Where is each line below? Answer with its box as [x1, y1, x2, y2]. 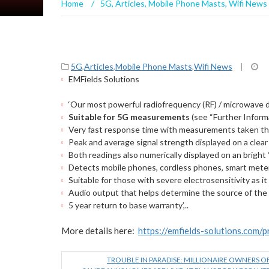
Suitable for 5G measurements [68, 112, 190, 122]
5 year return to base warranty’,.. [68, 200, 189, 210]
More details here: [61, 225, 138, 236]
